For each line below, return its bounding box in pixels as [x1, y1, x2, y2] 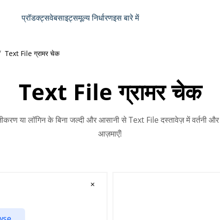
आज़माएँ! [98, 128, 122, 139]
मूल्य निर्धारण [78, 12, 113, 23]
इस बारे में [112, 12, 139, 23]
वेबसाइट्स [49, 12, 78, 23]
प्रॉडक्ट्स [21, 12, 50, 23]
